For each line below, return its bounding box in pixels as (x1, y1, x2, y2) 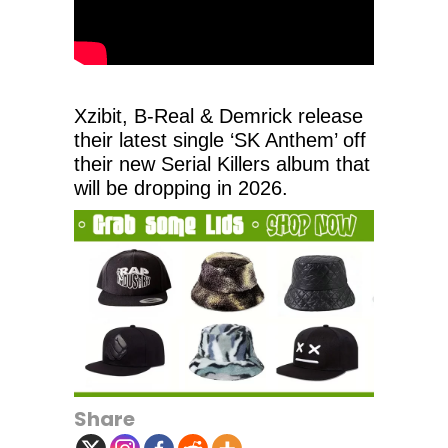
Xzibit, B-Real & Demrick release (74, 104, 363, 127)
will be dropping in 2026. (74, 176, 288, 199)
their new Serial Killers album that (74, 152, 370, 175)
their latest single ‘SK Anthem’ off (74, 128, 366, 151)
